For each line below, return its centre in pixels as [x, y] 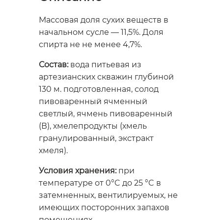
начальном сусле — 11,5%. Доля [101, 32]
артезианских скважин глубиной [106, 77]
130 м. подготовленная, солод [99, 89]
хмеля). [53, 151]
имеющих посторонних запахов [104, 208]
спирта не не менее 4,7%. [90, 45]
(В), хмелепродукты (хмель [93, 126]
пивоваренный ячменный [93, 102]
